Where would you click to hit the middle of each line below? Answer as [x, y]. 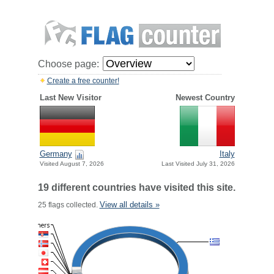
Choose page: [68, 64]
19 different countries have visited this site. [136, 187]
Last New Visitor [70, 98]
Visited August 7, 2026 [72, 164]
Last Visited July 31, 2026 [198, 164]
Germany [56, 154]
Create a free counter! [83, 81]
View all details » [129, 205]
